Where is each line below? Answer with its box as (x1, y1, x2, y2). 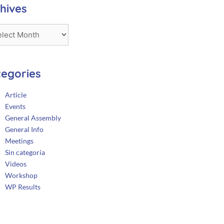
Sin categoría (5, 147, 45, 156)
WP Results (5, 182, 41, 191)
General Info (5, 124, 44, 133)
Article (5, 90, 27, 99)
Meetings (5, 136, 34, 145)
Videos (5, 159, 27, 168)
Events (5, 101, 26, 110)
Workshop (5, 170, 38, 179)
